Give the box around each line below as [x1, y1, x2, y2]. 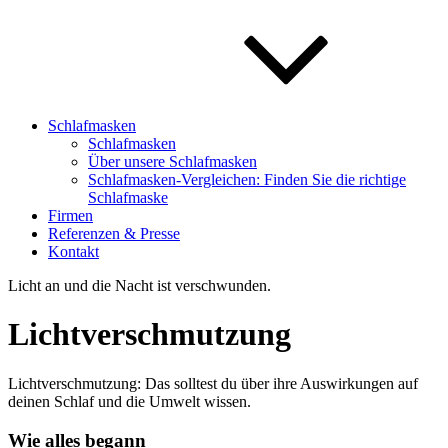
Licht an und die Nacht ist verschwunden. [8, 277, 271, 294]
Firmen [48, 207, 93, 224]
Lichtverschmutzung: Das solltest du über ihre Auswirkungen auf [8, 374, 418, 392]
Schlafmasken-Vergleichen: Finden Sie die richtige [88, 171, 406, 188]
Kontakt [48, 243, 99, 260]
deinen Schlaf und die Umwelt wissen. [8, 392, 251, 410]
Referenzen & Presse [48, 225, 180, 242]
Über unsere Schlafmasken [88, 153, 257, 170]
